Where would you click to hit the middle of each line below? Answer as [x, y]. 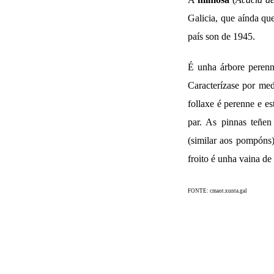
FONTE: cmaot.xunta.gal [217, 191]
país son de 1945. [221, 36]
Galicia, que [213, 18]
